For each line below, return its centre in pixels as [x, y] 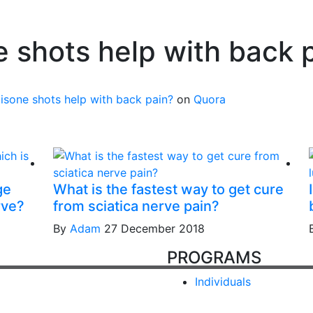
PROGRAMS [214, 257]
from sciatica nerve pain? [136, 206]
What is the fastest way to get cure [168, 189]
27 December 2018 [154, 228]
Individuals [223, 282]
